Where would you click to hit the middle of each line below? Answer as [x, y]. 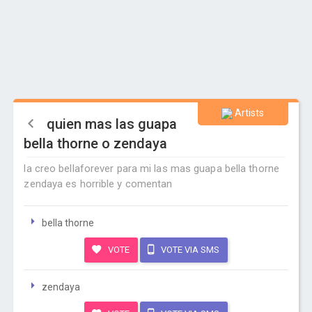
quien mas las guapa [112, 124]
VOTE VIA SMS [189, 250]
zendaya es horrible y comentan [98, 184]
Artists [249, 113]
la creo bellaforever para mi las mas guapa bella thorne [151, 169]
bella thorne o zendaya [96, 143]
